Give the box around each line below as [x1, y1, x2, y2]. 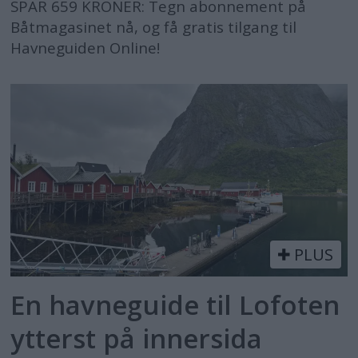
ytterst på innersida [10, 320, 263, 356]
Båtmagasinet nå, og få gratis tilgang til [10, 17, 297, 38]
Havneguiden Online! [10, 38, 161, 59]
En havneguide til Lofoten [10, 286, 340, 323]
